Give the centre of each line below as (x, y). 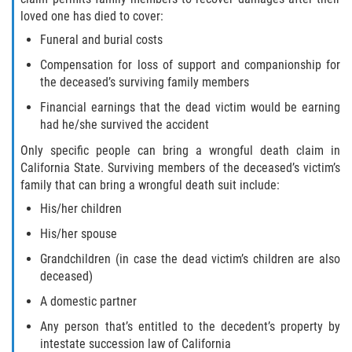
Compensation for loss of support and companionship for (190, 65)
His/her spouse (79, 234)
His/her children (81, 209)
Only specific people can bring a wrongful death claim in (180, 151)
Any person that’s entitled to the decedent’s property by (190, 327)
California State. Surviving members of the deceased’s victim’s (180, 168)
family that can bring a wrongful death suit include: (150, 185)
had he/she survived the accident (125, 125)
